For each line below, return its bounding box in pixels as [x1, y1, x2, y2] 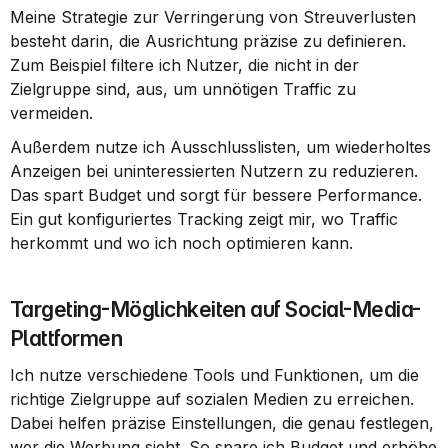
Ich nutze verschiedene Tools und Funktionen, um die [10, 365, 419, 385]
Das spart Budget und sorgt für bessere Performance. [10, 185, 422, 205]
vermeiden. [10, 103, 93, 123]
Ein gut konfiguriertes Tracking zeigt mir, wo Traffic [10, 209, 398, 229]
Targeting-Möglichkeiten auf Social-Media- [10, 297, 421, 322]
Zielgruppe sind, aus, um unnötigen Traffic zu [10, 79, 356, 99]
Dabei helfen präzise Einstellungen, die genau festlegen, [10, 413, 434, 433]
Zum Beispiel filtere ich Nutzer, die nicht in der [10, 55, 359, 75]
